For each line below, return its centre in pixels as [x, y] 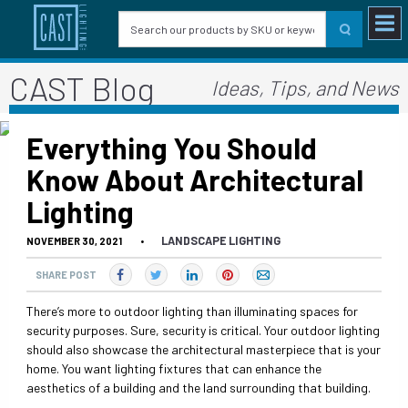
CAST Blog [82, 87]
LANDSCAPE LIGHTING [221, 240]
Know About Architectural [195, 179]
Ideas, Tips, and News [306, 87]
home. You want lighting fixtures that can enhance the [174, 369]
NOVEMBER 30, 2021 [75, 240]
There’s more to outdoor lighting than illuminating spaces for [193, 311]
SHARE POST [66, 274]
